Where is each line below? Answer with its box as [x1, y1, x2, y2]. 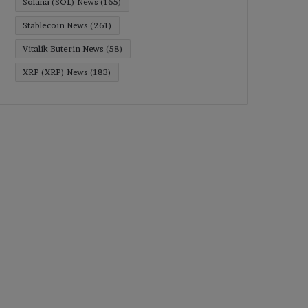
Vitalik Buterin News [23, 43, 104, 54]
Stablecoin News [23, 20, 88, 30]
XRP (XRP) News [23, 67, 88, 77]
